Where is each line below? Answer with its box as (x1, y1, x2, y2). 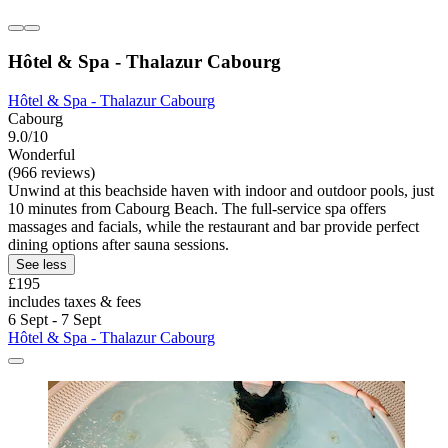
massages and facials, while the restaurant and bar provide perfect (8, 217, 419, 235)
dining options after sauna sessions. (8, 235, 229, 253)
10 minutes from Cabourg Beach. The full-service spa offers (8, 199, 386, 217)
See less (16, 256, 67, 272)
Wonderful (8, 145, 75, 163)
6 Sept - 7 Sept (8, 310, 101, 328)
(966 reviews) (8, 163, 95, 181)
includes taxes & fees (8, 292, 141, 310)
